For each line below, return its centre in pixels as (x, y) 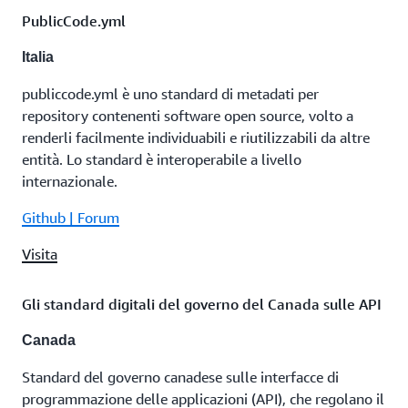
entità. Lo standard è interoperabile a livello (162, 159)
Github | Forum (71, 218)
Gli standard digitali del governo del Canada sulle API (202, 304)
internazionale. (70, 181)
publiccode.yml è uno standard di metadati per (170, 94)
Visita (40, 254)
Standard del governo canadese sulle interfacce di (180, 377)
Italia (38, 57)
